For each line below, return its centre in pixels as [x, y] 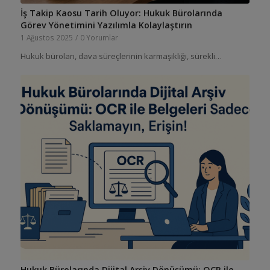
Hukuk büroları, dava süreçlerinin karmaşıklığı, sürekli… [121, 56]
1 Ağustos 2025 [46, 37]
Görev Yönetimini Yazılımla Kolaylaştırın [106, 25]
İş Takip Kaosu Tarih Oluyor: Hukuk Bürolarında [121, 13]
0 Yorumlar [99, 37]
